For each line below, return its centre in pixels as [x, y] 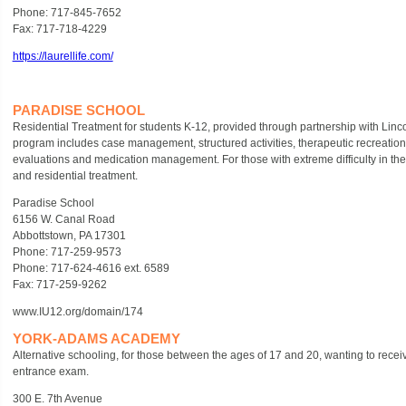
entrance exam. [50, 372]
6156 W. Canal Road [63, 219]
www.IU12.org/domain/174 [77, 312]
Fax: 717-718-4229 [62, 29]
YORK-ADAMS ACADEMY [96, 338]
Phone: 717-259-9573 [67, 252]
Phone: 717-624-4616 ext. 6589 [91, 268]
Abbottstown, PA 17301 [69, 236]
